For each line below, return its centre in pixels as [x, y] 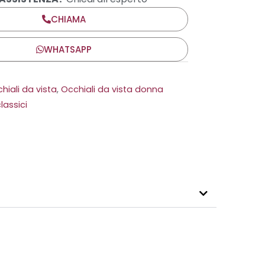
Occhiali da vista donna [112, 90]
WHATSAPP [68, 49]
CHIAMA [69, 19]
